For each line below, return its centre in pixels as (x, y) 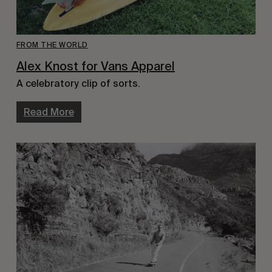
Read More (49, 112)
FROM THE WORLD (52, 45)
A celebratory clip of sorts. (78, 83)
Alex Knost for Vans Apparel (95, 66)
